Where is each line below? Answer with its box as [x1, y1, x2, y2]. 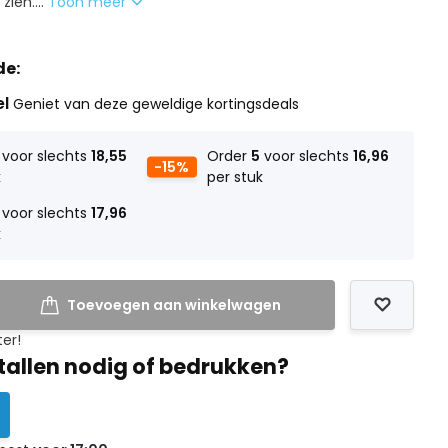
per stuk [206, 167, 263, 187]
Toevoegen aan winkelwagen [66, 295, 281, 315]
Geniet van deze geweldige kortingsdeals [13, 94, 300, 114]
